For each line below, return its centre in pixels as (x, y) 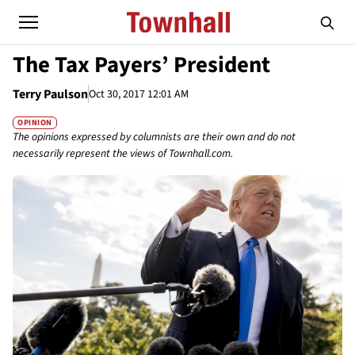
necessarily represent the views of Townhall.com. (123, 154)
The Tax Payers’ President (141, 65)
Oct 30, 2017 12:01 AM (139, 94)
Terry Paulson (50, 94)
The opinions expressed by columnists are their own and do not (154, 137)
